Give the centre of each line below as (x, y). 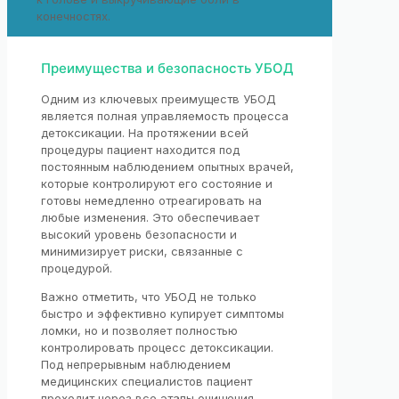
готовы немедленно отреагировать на (151, 201)
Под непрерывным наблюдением (136, 365)
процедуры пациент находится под (140, 150)
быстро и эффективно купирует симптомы (163, 314)
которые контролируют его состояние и (157, 184)
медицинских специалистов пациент (147, 382)
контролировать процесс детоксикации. (157, 348)
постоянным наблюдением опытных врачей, (167, 167)
